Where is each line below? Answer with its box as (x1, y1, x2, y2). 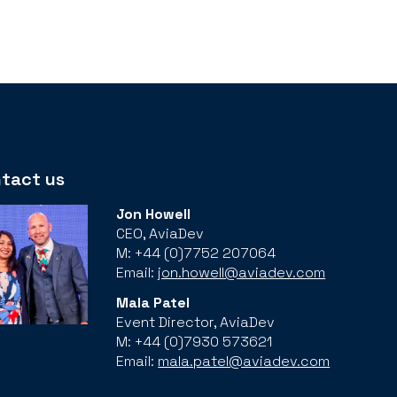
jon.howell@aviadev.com (158, 263, 326, 283)
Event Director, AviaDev (116, 312, 276, 331)
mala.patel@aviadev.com (158, 351, 331, 370)
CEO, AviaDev (116, 224, 205, 244)
